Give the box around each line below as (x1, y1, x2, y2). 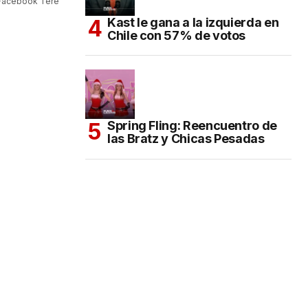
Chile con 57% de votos (107, 27, 246, 43)
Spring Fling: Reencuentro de (107, 118, 277, 133)
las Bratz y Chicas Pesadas (107, 131, 265, 146)
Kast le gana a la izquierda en (107, 14, 279, 30)
